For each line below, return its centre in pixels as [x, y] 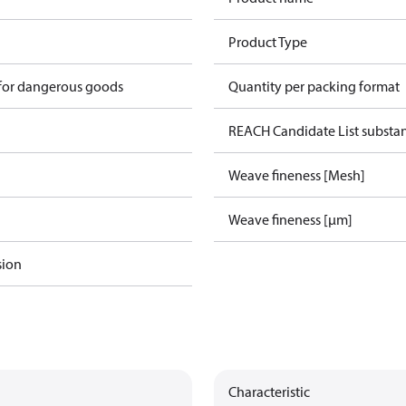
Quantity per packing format [314, 86]
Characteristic [269, 391]
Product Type [268, 42]
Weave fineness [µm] [290, 219]
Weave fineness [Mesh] [297, 175]
